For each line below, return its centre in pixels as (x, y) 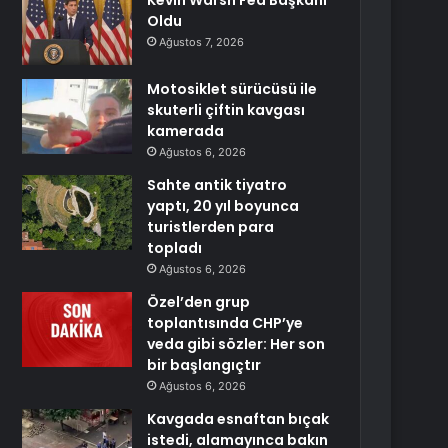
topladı (175, 248)
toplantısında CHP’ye (225, 323)
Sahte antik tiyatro (217, 185)
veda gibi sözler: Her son (236, 344)
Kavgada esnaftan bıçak (238, 419)
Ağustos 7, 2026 (202, 42)
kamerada (186, 131)
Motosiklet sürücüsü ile (232, 89)
